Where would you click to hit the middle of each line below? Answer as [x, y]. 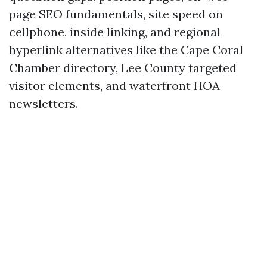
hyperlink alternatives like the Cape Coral [126, 50]
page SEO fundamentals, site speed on [116, 14]
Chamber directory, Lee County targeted [123, 68]
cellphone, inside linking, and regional [115, 32]
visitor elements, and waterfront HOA [114, 86]
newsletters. [44, 103]
